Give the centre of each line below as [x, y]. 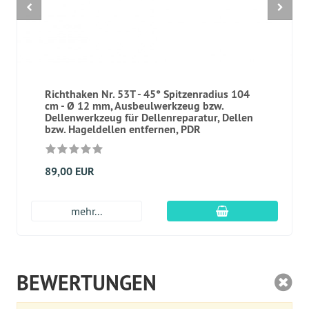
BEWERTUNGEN [87, 283]
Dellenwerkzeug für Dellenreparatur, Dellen [149, 118]
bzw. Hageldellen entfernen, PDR [123, 129]
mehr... [87, 211]
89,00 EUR [70, 171]
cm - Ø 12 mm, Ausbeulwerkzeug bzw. [134, 106]
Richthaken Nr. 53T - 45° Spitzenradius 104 [147, 94]
